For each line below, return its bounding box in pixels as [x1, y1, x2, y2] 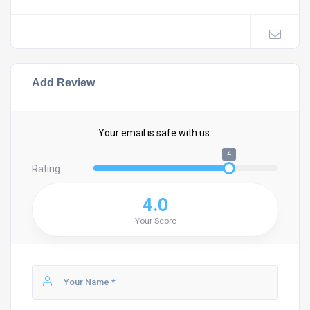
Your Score [134, 216, 176, 226]
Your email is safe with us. [98, 127, 212, 138]
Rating [32, 163, 60, 174]
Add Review [32, 76, 95, 89]
